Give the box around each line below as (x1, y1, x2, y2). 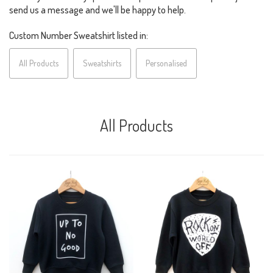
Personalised (146, 58, 187, 69)
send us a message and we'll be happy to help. (9, 4, 186, 16)
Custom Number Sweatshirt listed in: (9, 29, 148, 42)
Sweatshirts (83, 58, 121, 69)
